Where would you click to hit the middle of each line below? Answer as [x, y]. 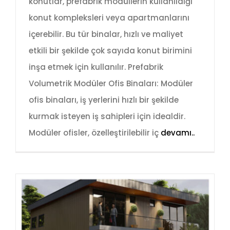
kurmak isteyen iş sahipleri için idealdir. [107, 116]
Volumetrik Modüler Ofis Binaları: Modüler [111, 83]
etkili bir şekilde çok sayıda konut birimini [110, 50]
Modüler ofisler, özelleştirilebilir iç [95, 132]
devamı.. [178, 132]
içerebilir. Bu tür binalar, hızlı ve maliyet [106, 34]
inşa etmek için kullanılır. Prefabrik [96, 67]
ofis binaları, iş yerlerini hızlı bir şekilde [104, 100]
